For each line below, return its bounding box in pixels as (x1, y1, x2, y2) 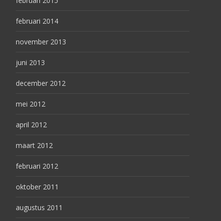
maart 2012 (16, 141, 53, 150)
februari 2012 (16, 161, 58, 171)
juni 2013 (16, 58, 45, 67)
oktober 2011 (16, 182, 59, 191)
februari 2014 (16, 16, 58, 26)
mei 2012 (16, 99, 45, 109)
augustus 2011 (16, 203, 63, 212)
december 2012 (16, 78, 66, 88)
